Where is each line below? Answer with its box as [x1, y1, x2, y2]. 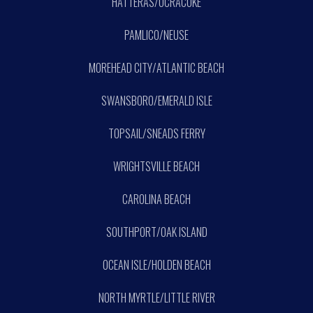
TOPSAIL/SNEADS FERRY [108, 124, 205, 142]
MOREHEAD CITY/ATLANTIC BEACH [89, 59, 224, 76]
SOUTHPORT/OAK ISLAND [105, 223, 208, 240]
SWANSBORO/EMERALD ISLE [101, 92, 212, 109]
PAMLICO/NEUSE [124, 26, 189, 43]
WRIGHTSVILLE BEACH [113, 157, 200, 175]
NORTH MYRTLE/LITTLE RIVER [98, 289, 215, 306]
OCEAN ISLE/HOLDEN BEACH [102, 256, 211, 273]
